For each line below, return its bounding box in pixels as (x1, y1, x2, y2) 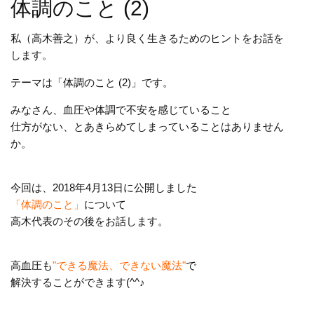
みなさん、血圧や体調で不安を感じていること (11, 104, 231, 116)
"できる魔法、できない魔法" (53, 259, 186, 272)
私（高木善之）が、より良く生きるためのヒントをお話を (11, 32, 284, 45)
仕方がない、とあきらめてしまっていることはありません (11, 121, 284, 133)
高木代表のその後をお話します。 (11, 215, 168, 228)
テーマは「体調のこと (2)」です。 (11, 76, 173, 89)
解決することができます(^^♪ (11, 276, 145, 289)
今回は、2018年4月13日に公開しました (11, 182, 197, 194)
